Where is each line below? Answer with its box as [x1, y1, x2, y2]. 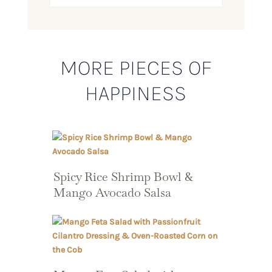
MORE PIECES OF [59, 55, 212, 80]
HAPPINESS [85, 80, 187, 106]
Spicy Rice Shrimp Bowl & [53, 169, 193, 185]
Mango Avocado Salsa [53, 185, 171, 201]
